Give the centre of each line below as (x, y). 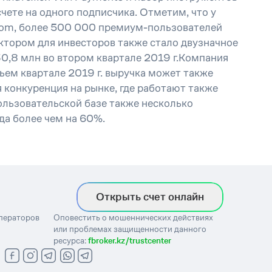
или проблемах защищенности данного (130, 229)
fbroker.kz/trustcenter (129, 240)
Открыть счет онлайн (150, 197)
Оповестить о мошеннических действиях (133, 217)
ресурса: (70, 240)
